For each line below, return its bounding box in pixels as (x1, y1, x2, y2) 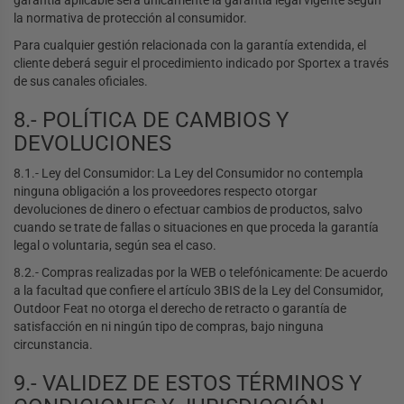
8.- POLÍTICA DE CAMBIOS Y (14, 107, 289, 133)
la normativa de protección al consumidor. (14, 11, 247, 26)
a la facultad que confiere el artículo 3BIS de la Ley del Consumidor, (14, 283, 383, 298)
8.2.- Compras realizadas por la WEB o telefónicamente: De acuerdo (14, 265, 388, 280)
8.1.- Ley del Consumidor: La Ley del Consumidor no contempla (14, 166, 363, 181)
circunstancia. (14, 337, 93, 353)
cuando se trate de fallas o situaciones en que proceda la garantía (14, 220, 379, 235)
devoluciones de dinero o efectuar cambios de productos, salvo (14, 202, 363, 217)
